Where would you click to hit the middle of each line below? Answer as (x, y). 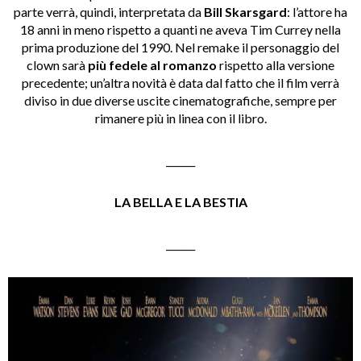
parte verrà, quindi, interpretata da (109, 12)
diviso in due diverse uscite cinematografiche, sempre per (180, 101)
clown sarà (57, 65)
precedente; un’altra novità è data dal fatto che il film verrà (180, 83)
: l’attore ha (317, 12)
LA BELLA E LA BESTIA (180, 202)
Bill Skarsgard (245, 12)
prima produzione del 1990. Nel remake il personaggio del (180, 48)
